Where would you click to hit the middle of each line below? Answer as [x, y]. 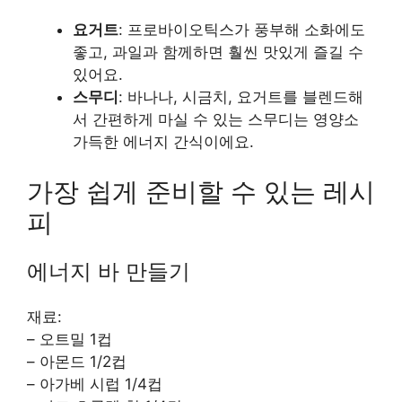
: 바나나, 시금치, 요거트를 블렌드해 [241, 97]
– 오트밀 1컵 [70, 339]
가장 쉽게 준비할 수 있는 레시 [201, 191]
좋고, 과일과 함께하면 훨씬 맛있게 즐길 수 [218, 52]
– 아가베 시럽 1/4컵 [95, 384]
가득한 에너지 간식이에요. [163, 142]
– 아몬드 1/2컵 [77, 361]
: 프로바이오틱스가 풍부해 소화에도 [242, 30]
